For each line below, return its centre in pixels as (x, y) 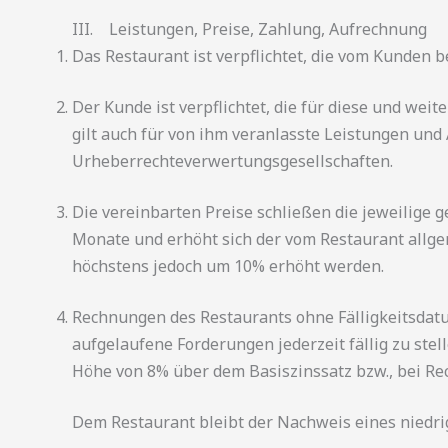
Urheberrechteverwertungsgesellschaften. (232, 161)
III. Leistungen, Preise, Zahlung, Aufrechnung (249, 29)
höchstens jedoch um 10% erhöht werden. (228, 266)
